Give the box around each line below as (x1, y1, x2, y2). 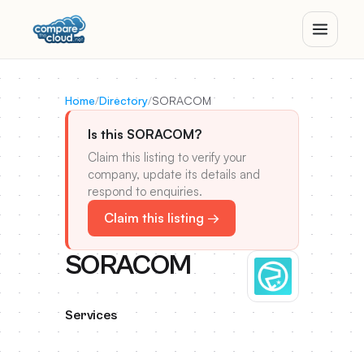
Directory (99, 93, 148, 107)
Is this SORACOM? (88, 126, 201, 142)
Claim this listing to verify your (88, 149, 246, 165)
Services (65, 308, 117, 323)
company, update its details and (88, 167, 260, 182)
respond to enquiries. (88, 184, 202, 199)
